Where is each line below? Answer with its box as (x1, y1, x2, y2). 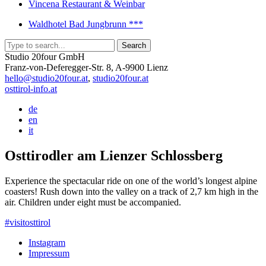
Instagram (28, 237, 65, 248)
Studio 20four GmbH (5, 52, 85, 62)
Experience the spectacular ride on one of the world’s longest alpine (5, 175, 257, 186)
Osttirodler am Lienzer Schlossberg (5, 147, 223, 163)
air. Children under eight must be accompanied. (5, 197, 181, 207)
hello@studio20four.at (5, 73, 88, 83)
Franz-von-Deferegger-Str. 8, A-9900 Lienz (5, 62, 168, 72)
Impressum (28, 248, 69, 258)
